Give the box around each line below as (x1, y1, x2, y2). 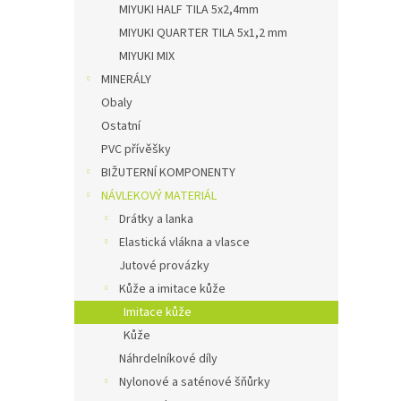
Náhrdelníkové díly (119, 350, 218, 368)
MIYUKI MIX (119, 47, 175, 65)
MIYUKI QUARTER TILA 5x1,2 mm (119, 24, 287, 42)
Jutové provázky (119, 257, 209, 275)
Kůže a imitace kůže (119, 280, 226, 298)
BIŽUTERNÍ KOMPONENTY (101, 164, 235, 182)
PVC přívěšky (101, 141, 171, 158)
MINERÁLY (101, 71, 151, 89)
